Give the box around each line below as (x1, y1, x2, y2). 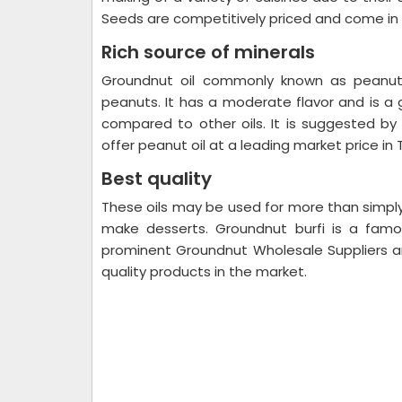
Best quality (101, 166, 212, 191)
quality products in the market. (101, 262, 307, 281)
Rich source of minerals (101, 39, 315, 65)
